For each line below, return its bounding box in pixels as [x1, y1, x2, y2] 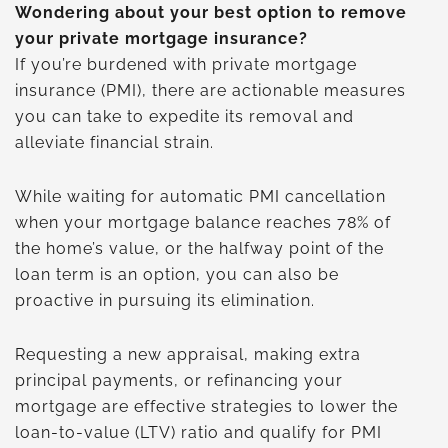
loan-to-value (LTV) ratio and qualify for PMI [15, 423, 382, 443]
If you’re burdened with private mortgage [15, 55, 357, 75]
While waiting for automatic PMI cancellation [15, 187, 386, 207]
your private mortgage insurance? [15, 29, 308, 49]
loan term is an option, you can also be [15, 265, 339, 285]
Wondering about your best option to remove [15, 3, 407, 23]
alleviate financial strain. [15, 133, 219, 153]
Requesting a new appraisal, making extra [15, 345, 361, 365]
